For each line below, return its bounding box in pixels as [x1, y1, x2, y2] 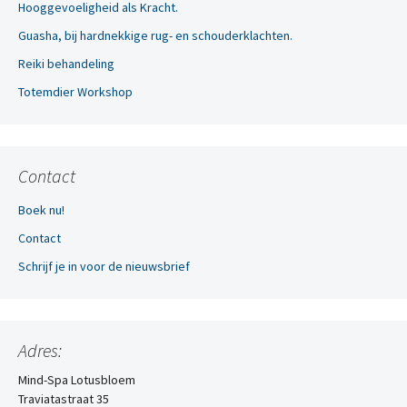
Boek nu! [18, 202, 65, 218]
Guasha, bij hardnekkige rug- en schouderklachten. [18, 27, 293, 44]
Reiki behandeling [18, 55, 114, 72]
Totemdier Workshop [18, 84, 133, 100]
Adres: [18, 339, 62, 362]
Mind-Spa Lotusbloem [18, 372, 135, 388]
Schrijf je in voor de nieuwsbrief [18, 258, 190, 274]
